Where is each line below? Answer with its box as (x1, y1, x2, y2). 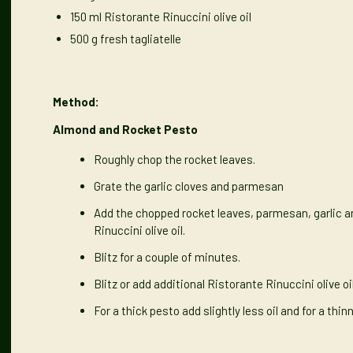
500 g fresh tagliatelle (70, 32, 181, 46)
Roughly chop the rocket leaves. (94, 151, 255, 166)
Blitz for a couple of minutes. (94, 249, 240, 264)
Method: (53, 95, 99, 110)
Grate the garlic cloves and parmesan (94, 178, 284, 193)
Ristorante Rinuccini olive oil (104, 9, 251, 24)
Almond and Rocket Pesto (53, 121, 200, 136)
